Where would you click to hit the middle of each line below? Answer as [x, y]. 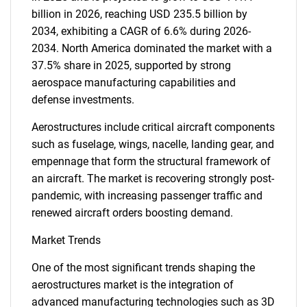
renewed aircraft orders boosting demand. [132, 213]
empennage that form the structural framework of [151, 161]
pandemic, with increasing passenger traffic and [147, 196]
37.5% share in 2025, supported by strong [131, 65]
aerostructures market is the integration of [133, 285]
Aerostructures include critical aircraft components [153, 127]
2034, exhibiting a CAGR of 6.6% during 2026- [141, 31]
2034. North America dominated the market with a [152, 48]
